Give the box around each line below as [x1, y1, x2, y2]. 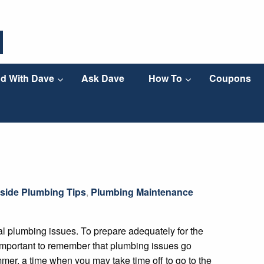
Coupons [209, 71, 251, 85]
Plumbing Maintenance [91, 185, 193, 199]
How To [148, 71, 182, 85]
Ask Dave [81, 71, 124, 85]
